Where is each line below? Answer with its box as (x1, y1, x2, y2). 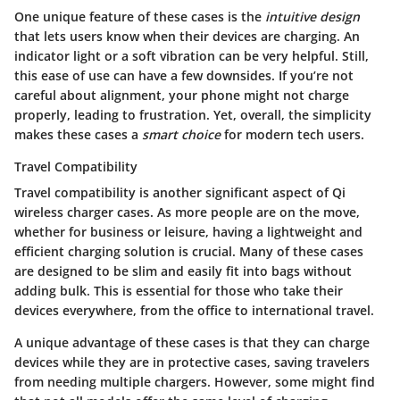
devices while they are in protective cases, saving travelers (14, 353, 370, 371)
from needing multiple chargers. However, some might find (14, 372, 375, 390)
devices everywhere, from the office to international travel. (14, 301, 374, 319)
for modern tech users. (221, 125, 364, 143)
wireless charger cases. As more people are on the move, (14, 203, 360, 221)
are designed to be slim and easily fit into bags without (14, 262, 352, 279)
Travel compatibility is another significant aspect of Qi (14, 183, 346, 201)
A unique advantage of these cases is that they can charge (14, 333, 370, 351)
